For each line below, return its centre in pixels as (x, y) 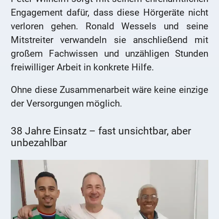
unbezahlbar (39, 143)
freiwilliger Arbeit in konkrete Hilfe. (83, 67)
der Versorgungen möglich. (67, 104)
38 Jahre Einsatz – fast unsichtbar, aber (101, 131)
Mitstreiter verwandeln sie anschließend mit (109, 40)
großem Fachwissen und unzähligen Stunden (109, 54)
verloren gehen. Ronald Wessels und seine (109, 26)
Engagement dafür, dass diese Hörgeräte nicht (109, 13)
